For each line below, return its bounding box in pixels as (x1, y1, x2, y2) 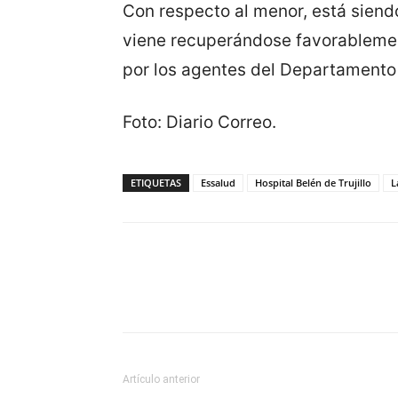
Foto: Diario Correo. (123, 112, 276, 133)
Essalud (201, 176, 235, 190)
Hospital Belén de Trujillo (255, 176, 371, 190)
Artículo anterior (123, 373, 200, 386)
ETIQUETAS (131, 176, 181, 190)
